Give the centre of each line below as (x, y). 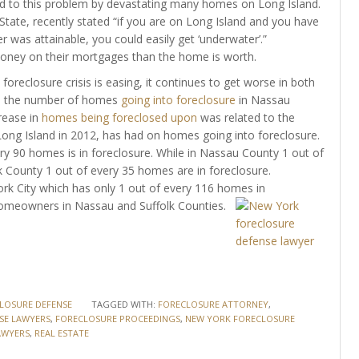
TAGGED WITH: (124, 304)
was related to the (246, 117)
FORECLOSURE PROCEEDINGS (117, 319)
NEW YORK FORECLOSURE (240, 319)
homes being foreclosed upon (119, 117)
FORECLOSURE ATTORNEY (213, 304)
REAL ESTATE (61, 333)
